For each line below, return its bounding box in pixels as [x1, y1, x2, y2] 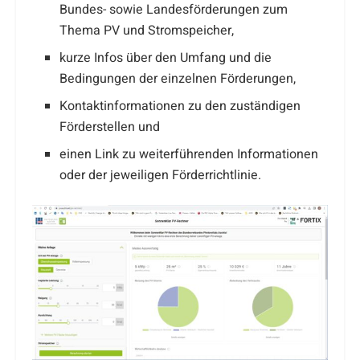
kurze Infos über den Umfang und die [59, 48, 272, 68]
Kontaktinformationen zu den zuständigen [59, 96, 301, 117]
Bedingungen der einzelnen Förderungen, [59, 69, 297, 89]
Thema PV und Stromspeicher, [59, 21, 235, 41]
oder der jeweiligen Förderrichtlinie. [59, 166, 262, 186]
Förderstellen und [59, 117, 161, 137]
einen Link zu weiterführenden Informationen [59, 145, 319, 165]
